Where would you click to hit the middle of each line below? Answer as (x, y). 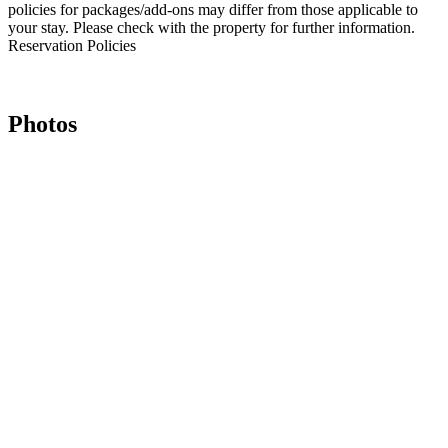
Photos (42, 123)
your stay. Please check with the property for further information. (211, 27)
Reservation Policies (72, 45)
